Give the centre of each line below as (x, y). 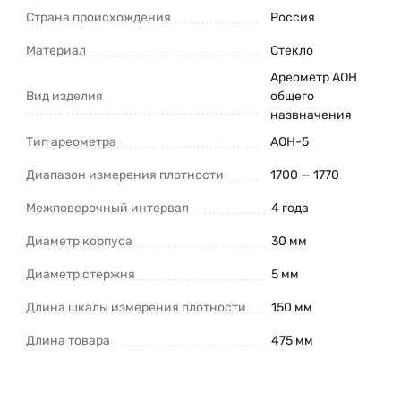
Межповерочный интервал (107, 208)
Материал (56, 50)
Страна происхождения (98, 17)
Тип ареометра (71, 141)
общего (292, 96)
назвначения (311, 115)
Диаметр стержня (81, 274)
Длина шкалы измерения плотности (136, 307)
